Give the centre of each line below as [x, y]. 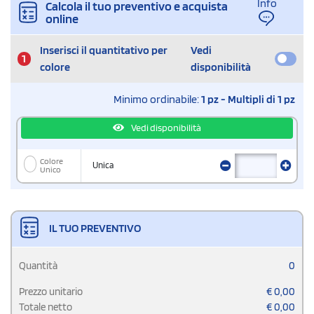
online [62, 18]
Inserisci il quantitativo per [103, 50]
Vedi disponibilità [165, 128]
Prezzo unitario [51, 291]
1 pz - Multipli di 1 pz [248, 99]
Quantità [38, 265]
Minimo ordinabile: [157, 99]
